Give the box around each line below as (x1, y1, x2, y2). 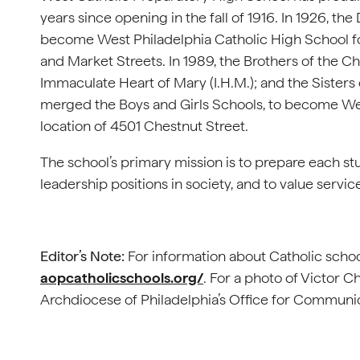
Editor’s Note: (40, 247, 128, 264)
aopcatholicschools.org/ (40, 269, 203, 286)
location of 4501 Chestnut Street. (40, 117, 248, 134)
